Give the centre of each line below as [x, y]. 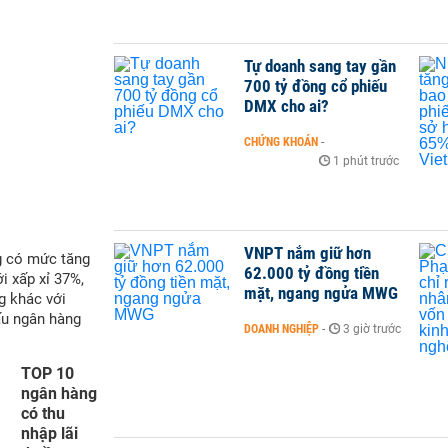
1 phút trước [366, 161]
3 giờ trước [372, 329]
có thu [43, 413]
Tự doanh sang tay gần [320, 66]
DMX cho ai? [286, 106]
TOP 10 [47, 373]
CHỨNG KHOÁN [281, 142]
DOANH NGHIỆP [281, 329]
